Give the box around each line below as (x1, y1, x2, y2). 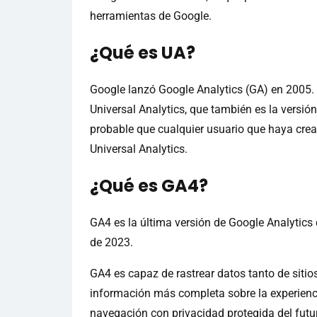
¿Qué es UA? (90, 41, 195, 65)
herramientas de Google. (90, 9, 212, 23)
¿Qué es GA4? (90, 174, 208, 198)
